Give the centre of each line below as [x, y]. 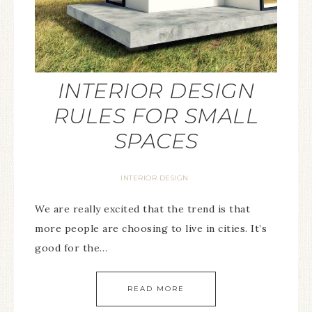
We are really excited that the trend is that [142, 209]
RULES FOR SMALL [156, 116]
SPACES [156, 141]
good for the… [71, 248]
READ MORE [156, 289]
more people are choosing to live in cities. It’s [151, 228]
